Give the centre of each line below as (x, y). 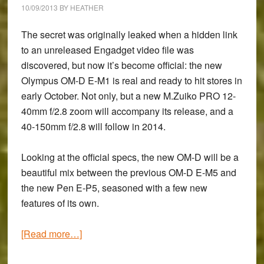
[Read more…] (51, 234)
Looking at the (52, 157)
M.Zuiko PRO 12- (199, 96)
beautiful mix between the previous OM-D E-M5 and (128, 172)
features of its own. (60, 203)
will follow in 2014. (126, 126)
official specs (109, 157)
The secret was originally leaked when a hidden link (129, 34)
